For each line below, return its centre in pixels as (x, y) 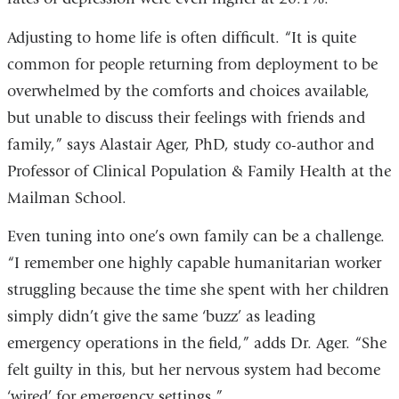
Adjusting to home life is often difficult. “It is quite (181, 37)
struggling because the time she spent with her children (198, 290)
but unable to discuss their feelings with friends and (186, 118)
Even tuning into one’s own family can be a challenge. (195, 237)
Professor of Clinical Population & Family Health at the (199, 171)
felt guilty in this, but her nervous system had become (193, 370)
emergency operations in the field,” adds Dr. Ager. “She (196, 344)
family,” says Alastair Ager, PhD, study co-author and (190, 144)
